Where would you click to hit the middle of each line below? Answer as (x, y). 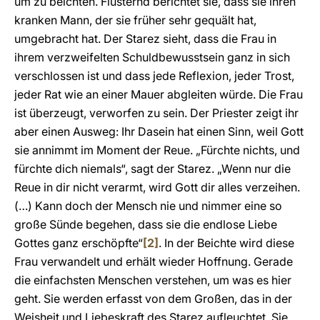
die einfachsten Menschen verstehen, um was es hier (153, 280)
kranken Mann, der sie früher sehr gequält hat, (135, 20)
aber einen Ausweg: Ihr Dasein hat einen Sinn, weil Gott (159, 131)
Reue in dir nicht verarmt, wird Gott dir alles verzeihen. (157, 187)
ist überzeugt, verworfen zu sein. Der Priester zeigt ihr (156, 113)
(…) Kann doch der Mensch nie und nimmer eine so (148, 206)
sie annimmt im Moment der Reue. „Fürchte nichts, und (157, 150)
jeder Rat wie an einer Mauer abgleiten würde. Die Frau (159, 94)
